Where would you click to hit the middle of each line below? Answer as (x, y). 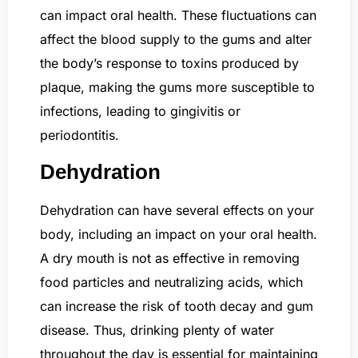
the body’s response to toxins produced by (169, 64)
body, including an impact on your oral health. (179, 234)
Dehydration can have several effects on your (177, 210)
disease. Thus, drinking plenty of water (157, 330)
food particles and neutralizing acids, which (171, 282)
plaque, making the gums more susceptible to (177, 88)
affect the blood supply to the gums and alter (176, 40)
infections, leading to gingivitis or (140, 111)
